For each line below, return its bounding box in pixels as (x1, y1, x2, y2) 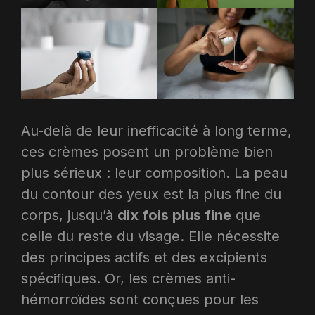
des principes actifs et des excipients (21, 248, 267, 266)
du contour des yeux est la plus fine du (21, 185, 281, 202)
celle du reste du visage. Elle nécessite (21, 227, 280, 245)
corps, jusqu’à (21, 206, 117, 224)
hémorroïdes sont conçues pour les (21, 290, 259, 308)
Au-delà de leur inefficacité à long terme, (21, 122, 292, 139)
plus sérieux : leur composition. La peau (21, 164, 288, 181)
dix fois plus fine (117, 206, 231, 224)
